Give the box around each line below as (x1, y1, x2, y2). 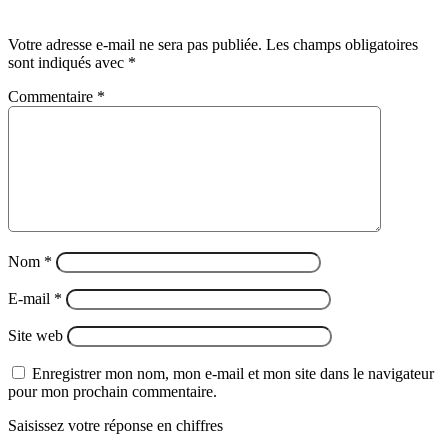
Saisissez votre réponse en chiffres (8, 417, 223, 435)
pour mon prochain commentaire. (8, 383, 217, 401)
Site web (8, 327, 63, 345)
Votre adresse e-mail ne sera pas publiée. (8, 36, 262, 54)
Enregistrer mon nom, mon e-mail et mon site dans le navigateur (32, 365, 434, 383)
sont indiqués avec (8, 54, 128, 72)
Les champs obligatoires (266, 36, 418, 54)
